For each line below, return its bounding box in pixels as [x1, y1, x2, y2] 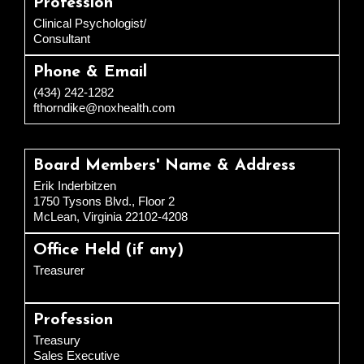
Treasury [33, 333, 80, 348]
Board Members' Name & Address [33, 158, 296, 175]
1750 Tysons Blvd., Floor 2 [33, 194, 175, 209]
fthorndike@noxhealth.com [33, 101, 175, 115]
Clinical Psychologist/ [33, 16, 146, 31]
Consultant [33, 32, 90, 46]
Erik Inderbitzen [33, 179, 116, 193]
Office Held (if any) [33, 242, 184, 259]
